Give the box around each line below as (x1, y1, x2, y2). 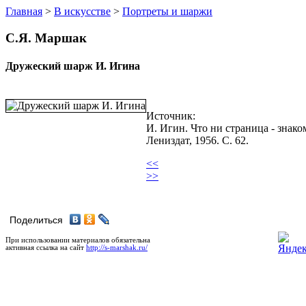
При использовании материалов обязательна (5, 236, 150, 244)
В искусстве (54, 5, 111, 17)
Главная (5, 5, 42, 17)
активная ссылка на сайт (5, 243, 86, 251)
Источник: (146, 110, 195, 122)
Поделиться (10, 215, 63, 225)
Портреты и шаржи (122, 5, 212, 17)
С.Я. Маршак (5, 30, 87, 45)
